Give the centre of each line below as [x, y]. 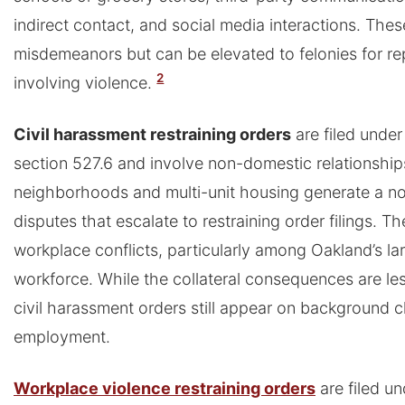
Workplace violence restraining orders [165, 388]
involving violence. [83, 83]
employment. [62, 337]
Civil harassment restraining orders [152, 134]
